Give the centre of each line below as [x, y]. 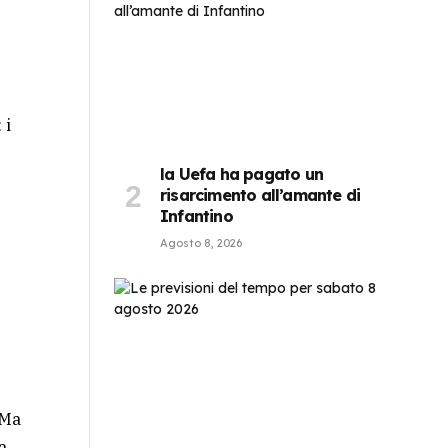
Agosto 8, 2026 [201, 243]
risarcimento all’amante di [260, 195]
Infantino [196, 216]
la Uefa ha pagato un [241, 174]
